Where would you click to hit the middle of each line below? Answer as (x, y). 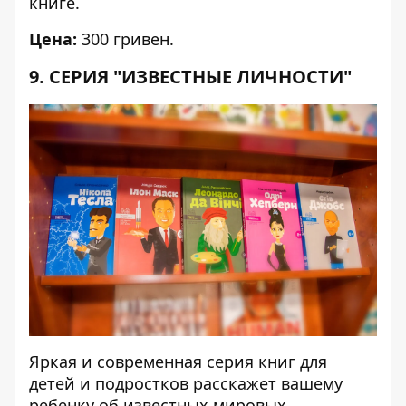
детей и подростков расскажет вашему (186, 383)
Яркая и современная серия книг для (178, 362)
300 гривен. (126, 39)
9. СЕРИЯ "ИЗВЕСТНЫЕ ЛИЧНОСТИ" (190, 77)
